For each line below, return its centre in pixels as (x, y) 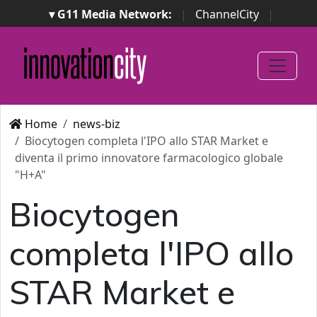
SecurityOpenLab (154, 31)
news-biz (97, 124)
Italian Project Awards (135, 48)
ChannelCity (227, 14)
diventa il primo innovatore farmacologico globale (149, 158)
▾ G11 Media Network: (110, 14)
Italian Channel (263, 31)
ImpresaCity (52, 31)
